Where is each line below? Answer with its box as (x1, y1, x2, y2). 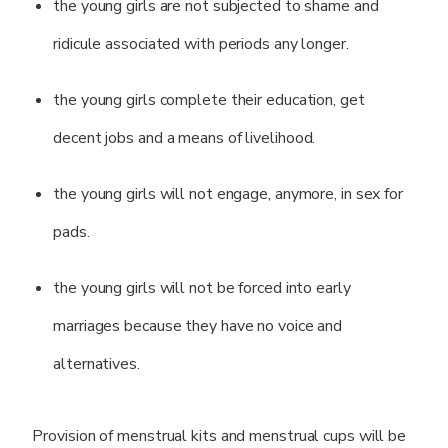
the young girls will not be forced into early (53, 276, 351, 299)
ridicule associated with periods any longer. (53, 32, 349, 55)
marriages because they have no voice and (53, 314, 343, 337)
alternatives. (53, 352, 140, 375)
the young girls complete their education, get (53, 88, 365, 111)
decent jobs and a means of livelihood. (53, 126, 316, 149)
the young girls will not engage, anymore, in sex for (53, 182, 403, 205)
